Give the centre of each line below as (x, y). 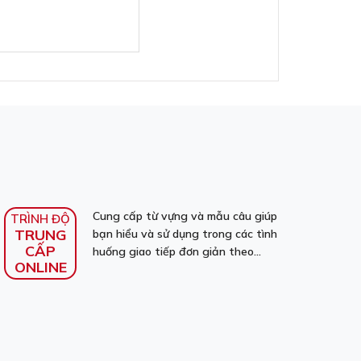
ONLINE (40, 267)
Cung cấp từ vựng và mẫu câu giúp (185, 216)
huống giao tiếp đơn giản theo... (177, 251)
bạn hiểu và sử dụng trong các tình (185, 234)
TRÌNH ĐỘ (40, 219)
